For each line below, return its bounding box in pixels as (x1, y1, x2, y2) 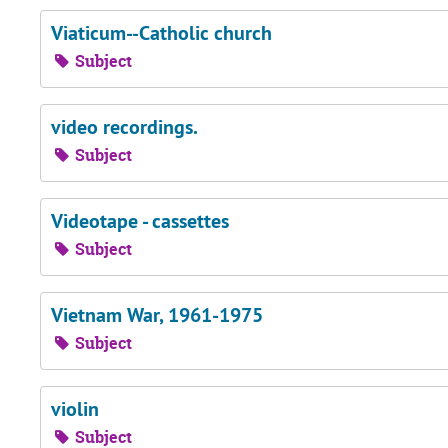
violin (51, 396, 99, 422)
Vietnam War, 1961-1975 (51, 302, 263, 328)
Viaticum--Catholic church (51, 20, 272, 46)
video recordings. (51, 114, 198, 140)
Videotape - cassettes (51, 208, 229, 234)
